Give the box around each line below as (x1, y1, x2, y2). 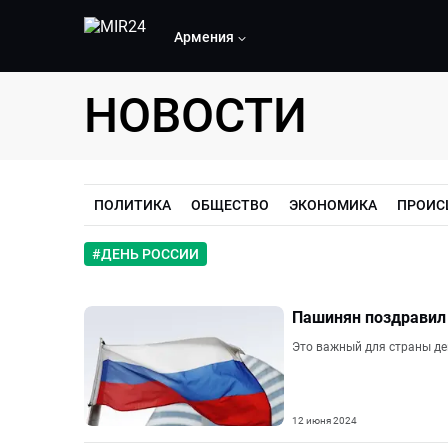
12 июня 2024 (292, 414, 357, 426)
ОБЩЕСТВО (191, 197, 269, 213)
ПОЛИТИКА (94, 197, 171, 213)
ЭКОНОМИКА (289, 197, 377, 213)
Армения (174, 29, 234, 45)
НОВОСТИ (84, 87, 307, 144)
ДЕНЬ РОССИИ (101, 246, 199, 262)
